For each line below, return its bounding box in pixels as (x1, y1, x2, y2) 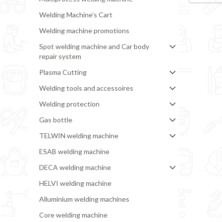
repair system (39, 52, 81, 61)
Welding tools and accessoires (39, 84, 133, 93)
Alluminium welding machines (39, 195, 129, 204)
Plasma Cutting (39, 68, 87, 77)
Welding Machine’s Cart (39, 10, 112, 19)
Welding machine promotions (39, 26, 129, 35)
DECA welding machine (39, 163, 111, 172)
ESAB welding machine (39, 147, 110, 156)
